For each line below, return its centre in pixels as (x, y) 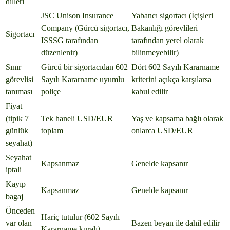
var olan (19, 223)
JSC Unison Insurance (77, 16)
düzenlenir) (59, 53)
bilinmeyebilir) (155, 53)
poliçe (51, 92)
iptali (14, 170)
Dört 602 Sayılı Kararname (175, 67)
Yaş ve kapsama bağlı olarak (177, 119)
